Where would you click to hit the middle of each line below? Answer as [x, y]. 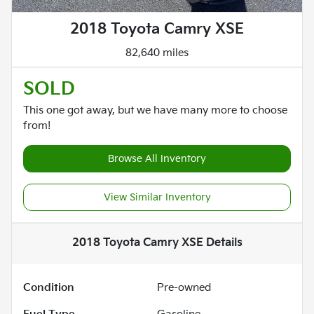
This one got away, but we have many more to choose [155, 111]
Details [223, 243]
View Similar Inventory [157, 198]
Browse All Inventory [157, 159]
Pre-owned [184, 288]
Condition [49, 288]
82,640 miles [157, 53]
